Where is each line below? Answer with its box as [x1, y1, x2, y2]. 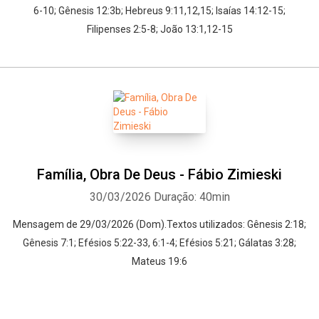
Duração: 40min [153, 190, 230, 204]
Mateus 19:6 [132, 256, 187, 267]
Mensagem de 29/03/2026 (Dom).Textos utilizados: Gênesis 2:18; [13, 219, 306, 230]
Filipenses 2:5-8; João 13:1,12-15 [86, 23, 233, 35]
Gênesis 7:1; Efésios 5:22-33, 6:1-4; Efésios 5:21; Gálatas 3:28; [23, 237, 296, 249]
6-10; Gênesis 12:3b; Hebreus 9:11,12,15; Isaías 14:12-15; [33, 5, 286, 16]
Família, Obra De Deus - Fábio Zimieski [37, 166, 282, 183]
